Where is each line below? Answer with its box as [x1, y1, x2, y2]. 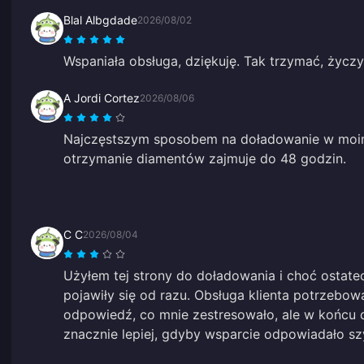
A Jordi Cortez [63, 90, 140, 105]
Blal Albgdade [63, 12, 137, 27]
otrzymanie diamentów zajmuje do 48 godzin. [63, 149, 346, 167]
